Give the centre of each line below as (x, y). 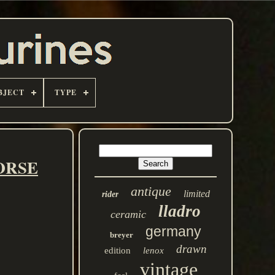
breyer (122, 235)
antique (151, 191)
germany (174, 231)
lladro (180, 211)
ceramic (129, 214)
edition (118, 250)
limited (196, 194)
